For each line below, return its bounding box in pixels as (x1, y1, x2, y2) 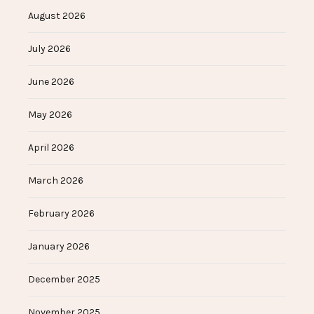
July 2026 (28, 42, 71, 55)
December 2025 (28, 273, 100, 285)
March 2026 (28, 174, 83, 186)
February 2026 (28, 207, 95, 219)
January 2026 (28, 240, 90, 252)
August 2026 (28, 9, 86, 22)
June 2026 (28, 75, 74, 88)
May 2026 (28, 108, 72, 121)
